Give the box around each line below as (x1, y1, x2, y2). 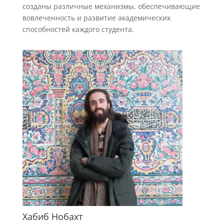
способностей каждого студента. (22, 24, 138, 34)
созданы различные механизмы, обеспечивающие (22, 1, 200, 11)
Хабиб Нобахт (22, 210, 82, 223)
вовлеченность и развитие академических (22, 13, 170, 23)
